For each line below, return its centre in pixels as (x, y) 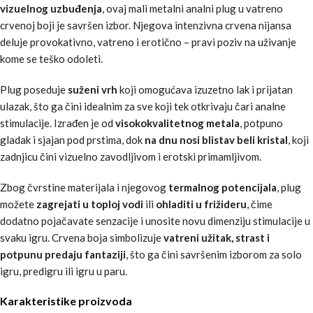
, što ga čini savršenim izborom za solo (214, 254)
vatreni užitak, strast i (217, 237)
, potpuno (261, 123)
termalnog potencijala (223, 187)
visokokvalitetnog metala (177, 123)
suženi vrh (93, 89)
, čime (260, 204)
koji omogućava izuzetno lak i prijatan (205, 89)
